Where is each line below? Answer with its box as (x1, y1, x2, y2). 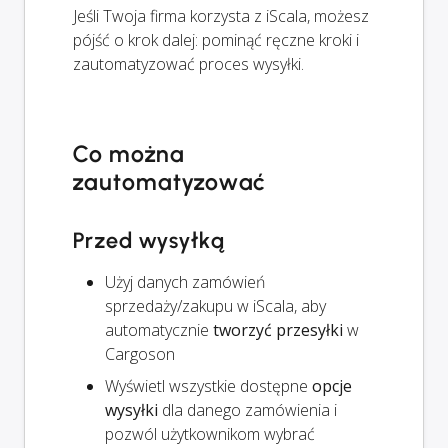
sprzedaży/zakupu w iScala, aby (105, 294, 326, 317)
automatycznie (105, 318, 213, 341)
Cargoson (105, 342, 175, 365)
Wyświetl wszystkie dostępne (105, 374, 312, 397)
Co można (73, 139, 185, 168)
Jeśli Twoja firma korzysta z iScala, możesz (73, 4, 369, 27)
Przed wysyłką (73, 226, 225, 254)
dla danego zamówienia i (158, 398, 337, 421)
